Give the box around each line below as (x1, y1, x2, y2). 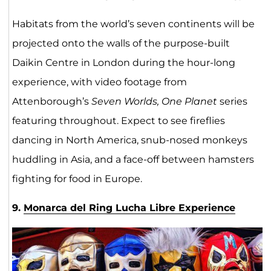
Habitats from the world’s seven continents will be (11, 18, 255, 30)
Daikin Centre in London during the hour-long (11, 57, 235, 69)
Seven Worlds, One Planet (91, 96, 217, 108)
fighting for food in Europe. (11, 173, 142, 185)
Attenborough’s (11, 96, 91, 108)
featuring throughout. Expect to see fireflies (11, 115, 225, 127)
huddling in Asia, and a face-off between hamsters (11, 154, 254, 166)
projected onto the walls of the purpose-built (11, 38, 230, 50)
